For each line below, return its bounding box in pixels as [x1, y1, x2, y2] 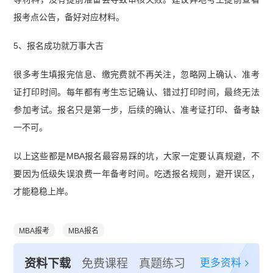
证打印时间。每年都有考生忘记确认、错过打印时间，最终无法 [13, 87, 260, 97]
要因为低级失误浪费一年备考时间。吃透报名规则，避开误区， [13, 169, 260, 179]
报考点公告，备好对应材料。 [13, 12, 125, 23]
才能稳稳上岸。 [13, 186, 74, 197]
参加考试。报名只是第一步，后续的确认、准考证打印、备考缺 [13, 105, 260, 115]
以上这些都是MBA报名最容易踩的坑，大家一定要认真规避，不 [13, 151, 260, 161]
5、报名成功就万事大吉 [13, 41, 104, 51]
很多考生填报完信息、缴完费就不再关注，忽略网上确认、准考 [13, 69, 260, 80]
